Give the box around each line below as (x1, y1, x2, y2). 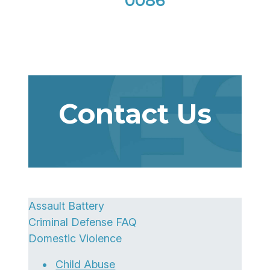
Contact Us (58, 97, 212, 131)
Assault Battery (28, 199, 105, 213)
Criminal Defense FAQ (28, 216, 137, 229)
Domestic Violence (28, 232, 122, 245)
